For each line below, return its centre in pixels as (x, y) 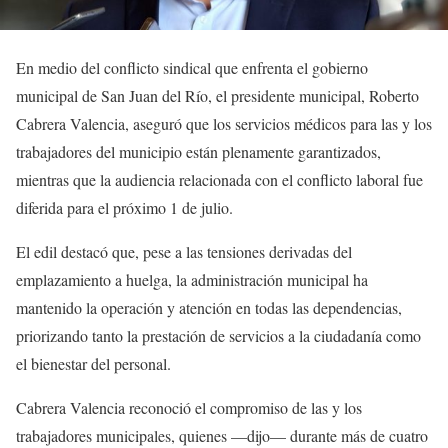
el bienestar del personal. (93, 364)
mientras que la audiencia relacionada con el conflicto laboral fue (219, 180)
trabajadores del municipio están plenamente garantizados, (198, 152)
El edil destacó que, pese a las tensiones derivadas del (184, 252)
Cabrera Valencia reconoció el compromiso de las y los (189, 408)
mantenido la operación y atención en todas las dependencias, (209, 308)
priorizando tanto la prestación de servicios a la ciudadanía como (218, 336)
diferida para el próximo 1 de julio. (124, 208)
